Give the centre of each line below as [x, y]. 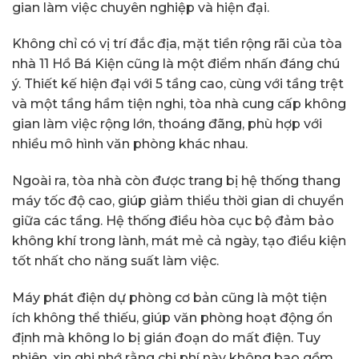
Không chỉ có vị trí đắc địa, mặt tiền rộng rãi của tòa [177, 44]
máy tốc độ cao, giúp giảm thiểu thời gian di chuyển [178, 201]
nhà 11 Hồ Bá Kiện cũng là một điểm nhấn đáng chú [176, 64]
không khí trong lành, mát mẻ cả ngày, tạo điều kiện [179, 241]
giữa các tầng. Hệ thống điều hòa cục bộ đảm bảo [173, 221]
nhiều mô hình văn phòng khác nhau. [130, 144]
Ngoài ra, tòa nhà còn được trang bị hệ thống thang [176, 181]
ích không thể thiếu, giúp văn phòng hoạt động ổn [172, 317]
